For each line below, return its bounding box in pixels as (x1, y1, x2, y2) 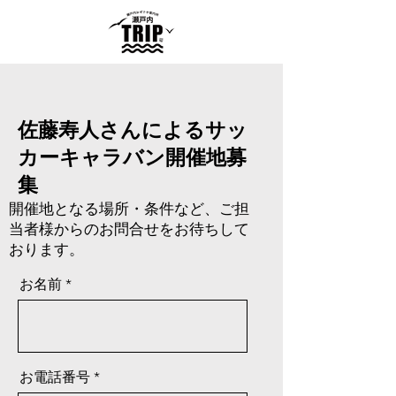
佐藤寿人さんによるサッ (18, 117, 247, 142)
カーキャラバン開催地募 (18, 144, 247, 170)
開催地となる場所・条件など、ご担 (9, 199, 249, 217)
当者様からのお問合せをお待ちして (9, 219, 249, 238)
